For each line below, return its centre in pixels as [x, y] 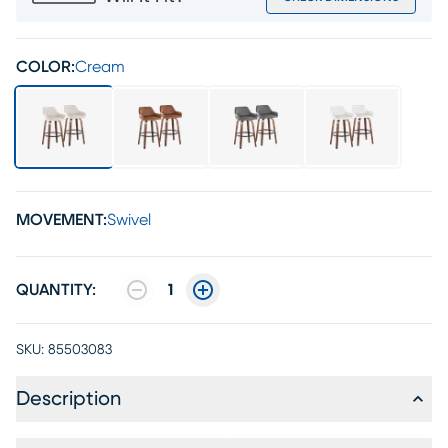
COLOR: [45, 67]
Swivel [129, 220]
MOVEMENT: [61, 220]
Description [68, 399]
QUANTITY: [56, 290]
